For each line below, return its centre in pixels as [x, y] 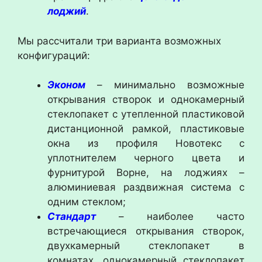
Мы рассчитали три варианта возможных [119, 41]
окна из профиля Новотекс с [146, 143]
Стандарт [72, 216]
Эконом [66, 85]
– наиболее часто [170, 216]
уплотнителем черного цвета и [146, 158]
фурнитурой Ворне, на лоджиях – [146, 173]
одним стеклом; [87, 202]
